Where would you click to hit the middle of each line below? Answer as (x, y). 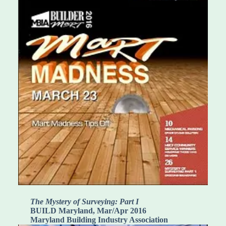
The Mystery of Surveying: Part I (84, 201)
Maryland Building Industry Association (99, 219)
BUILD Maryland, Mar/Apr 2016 (88, 210)
